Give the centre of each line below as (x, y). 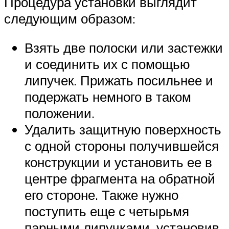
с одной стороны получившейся (122, 146)
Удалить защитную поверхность (123, 130)
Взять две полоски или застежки (124, 48)
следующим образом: (70, 18)
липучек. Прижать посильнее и (119, 81)
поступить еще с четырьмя (107, 211)
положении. (60, 113)
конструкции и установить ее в (118, 162)
